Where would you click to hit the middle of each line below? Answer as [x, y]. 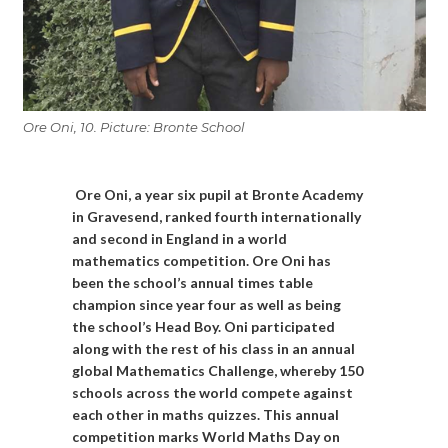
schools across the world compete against [213, 392]
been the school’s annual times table [193, 282]
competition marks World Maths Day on [206, 436]
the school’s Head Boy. [147, 326]
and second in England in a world [180, 238]
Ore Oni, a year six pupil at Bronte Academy [218, 194]
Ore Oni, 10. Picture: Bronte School [133, 126]
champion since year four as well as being [207, 304]
